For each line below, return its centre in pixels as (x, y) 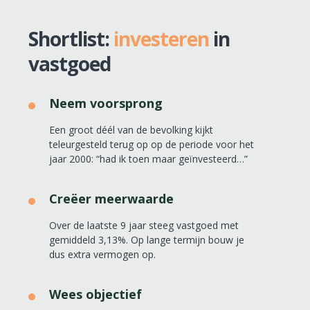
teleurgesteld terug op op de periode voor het (152, 144)
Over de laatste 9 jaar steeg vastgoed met (144, 225)
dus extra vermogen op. (102, 254)
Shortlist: (71, 38)
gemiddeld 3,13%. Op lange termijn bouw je (147, 239)
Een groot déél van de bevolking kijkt (131, 129)
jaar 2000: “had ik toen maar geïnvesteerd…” (148, 158)
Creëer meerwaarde (111, 198)
